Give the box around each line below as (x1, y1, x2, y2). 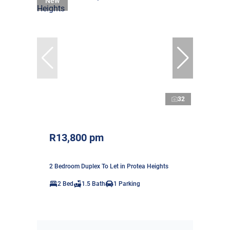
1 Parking (113, 180, 140, 187)
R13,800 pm (49, 131, 104, 144)
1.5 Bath (82, 180, 105, 187)
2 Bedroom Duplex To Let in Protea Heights (49, 162, 168, 170)
